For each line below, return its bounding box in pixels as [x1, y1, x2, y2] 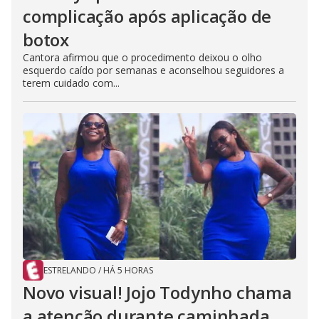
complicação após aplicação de [23, 4, 272, 28]
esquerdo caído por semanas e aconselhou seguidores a [23, 63, 284, 77]
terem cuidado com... [23, 76, 120, 90]
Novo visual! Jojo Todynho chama [23, 281, 292, 304]
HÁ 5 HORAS [103, 264, 153, 276]
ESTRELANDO [43, 264, 96, 276]
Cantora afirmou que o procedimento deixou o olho [23, 51, 262, 64]
